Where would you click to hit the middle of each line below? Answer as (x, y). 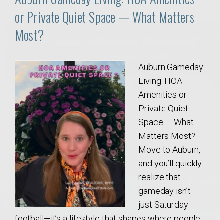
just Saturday (163, 205)
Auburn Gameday (171, 67)
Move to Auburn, (169, 150)
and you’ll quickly (170, 164)
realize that (160, 177)
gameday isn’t (165, 191)
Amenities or (163, 95)
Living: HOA (160, 81)
